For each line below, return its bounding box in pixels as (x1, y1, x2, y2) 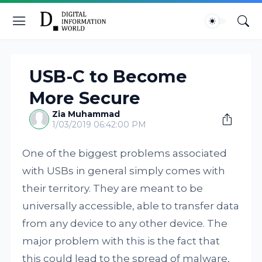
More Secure (29, 88, 141, 108)
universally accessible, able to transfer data (22, 200, 240, 212)
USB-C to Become (29, 66, 188, 87)
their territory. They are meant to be (22, 182, 204, 194)
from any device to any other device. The (22, 218, 228, 229)
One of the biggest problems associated (22, 147, 227, 159)
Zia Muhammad (52, 109, 120, 119)
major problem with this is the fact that (22, 235, 220, 247)
